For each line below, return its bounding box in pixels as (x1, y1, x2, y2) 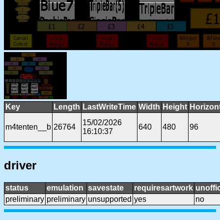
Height (163, 102, 187, 111)
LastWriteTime (82, 102, 136, 111)
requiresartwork (134, 183, 193, 192)
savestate (88, 183, 124, 192)
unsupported (88, 194, 132, 203)
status (5, 183, 28, 192)
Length (54, 102, 80, 111)
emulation (47, 183, 83, 192)
